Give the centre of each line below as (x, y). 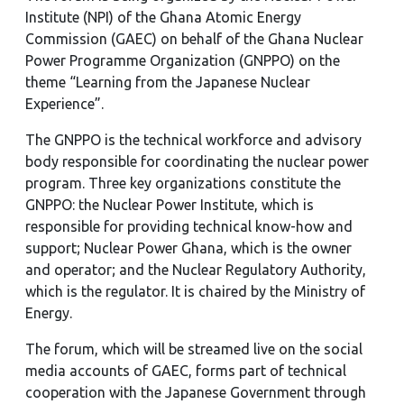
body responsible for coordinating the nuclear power (197, 161)
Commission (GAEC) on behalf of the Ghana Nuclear (194, 39)
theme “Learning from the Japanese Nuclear (168, 82)
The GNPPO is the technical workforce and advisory (193, 140)
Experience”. (64, 104)
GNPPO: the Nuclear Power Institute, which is (170, 205)
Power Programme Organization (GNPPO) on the (183, 60)
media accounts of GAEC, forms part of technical (186, 371)
